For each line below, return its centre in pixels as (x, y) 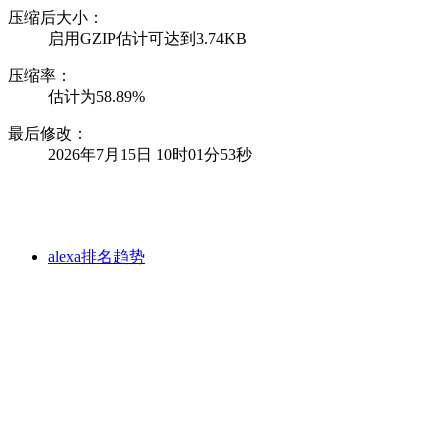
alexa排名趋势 (96, 256)
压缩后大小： (56, 17)
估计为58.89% (96, 96)
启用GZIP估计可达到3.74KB (147, 38)
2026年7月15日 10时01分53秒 (150, 154)
